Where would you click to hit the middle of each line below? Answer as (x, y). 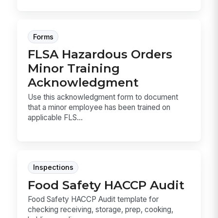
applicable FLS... (55, 117)
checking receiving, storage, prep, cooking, (101, 210)
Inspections (53, 168)
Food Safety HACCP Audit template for (93, 200)
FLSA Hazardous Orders (100, 54)
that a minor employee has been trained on (99, 107)
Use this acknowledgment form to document (103, 97)
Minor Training (74, 68)
